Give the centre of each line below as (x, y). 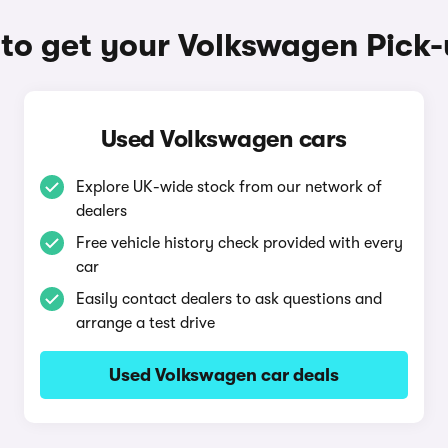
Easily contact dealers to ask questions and (228, 299)
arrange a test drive (145, 323)
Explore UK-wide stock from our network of (228, 187)
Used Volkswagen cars (223, 139)
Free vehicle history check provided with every (239, 243)
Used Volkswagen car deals (223, 375)
